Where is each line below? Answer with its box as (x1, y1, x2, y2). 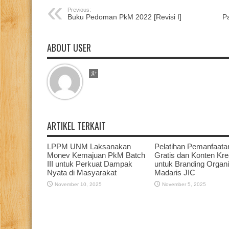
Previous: (67, 7, 91, 13)
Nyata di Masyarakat (47, 168, 117, 177)
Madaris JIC (154, 168, 195, 177)
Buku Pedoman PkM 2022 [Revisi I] (67, 13, 181, 21)
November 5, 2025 (162, 181, 206, 188)
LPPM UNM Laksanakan (47, 142, 131, 151)
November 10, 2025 (55, 181, 102, 188)
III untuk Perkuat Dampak (47, 159, 132, 169)
